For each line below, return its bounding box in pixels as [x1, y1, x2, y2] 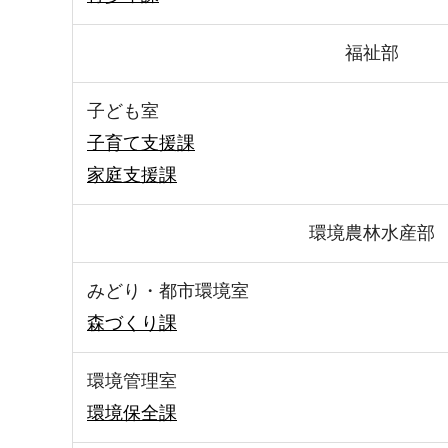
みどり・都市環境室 [87, 281, 249, 301]
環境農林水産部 [309, 223, 435, 243]
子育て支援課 [87, 133, 195, 153]
